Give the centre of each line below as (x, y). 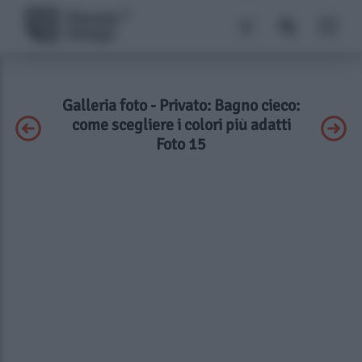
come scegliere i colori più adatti (181, 125)
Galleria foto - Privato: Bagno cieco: (181, 105)
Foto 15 (181, 144)
